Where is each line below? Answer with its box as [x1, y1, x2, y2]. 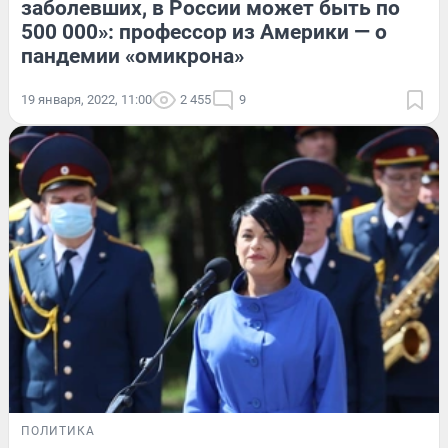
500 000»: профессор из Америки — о [21, 20, 387, 45]
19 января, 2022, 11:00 [21, 92, 152, 108]
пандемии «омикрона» [21, 44, 244, 69]
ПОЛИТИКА [21, 423, 95, 438]
